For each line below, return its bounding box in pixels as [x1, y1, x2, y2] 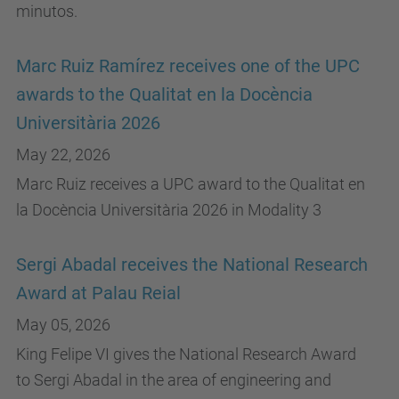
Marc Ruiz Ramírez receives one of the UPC [16, 56, 360, 77]
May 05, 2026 [16, 315, 110, 334]
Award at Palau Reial [16, 283, 181, 304]
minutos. [16, 2, 77, 20]
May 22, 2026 [16, 145, 110, 164]
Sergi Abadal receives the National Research [16, 255, 368, 275]
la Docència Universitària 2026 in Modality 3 [16, 200, 322, 219]
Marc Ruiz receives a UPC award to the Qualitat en [16, 175, 365, 193]
